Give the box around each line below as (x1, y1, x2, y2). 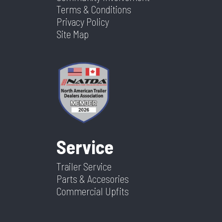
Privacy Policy (56, 15, 109, 28)
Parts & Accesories (56, 172, 129, 185)
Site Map (56, 28, 89, 41)
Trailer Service (56, 160, 111, 173)
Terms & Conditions (56, 3, 131, 16)
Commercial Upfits (56, 185, 129, 198)
